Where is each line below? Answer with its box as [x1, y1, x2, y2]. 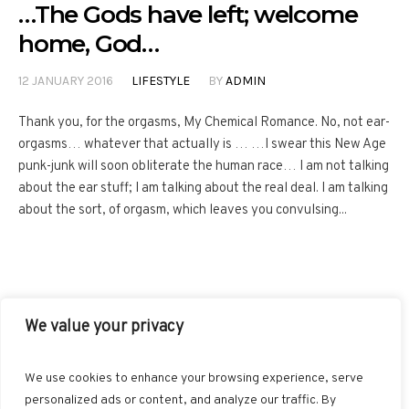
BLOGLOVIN [72, 385, 143, 403]
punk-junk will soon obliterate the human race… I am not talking [18, 158, 389, 176]
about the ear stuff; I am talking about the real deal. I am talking [18, 180, 388, 198]
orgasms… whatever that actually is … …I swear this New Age [18, 136, 386, 154]
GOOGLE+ [208, 385, 267, 403]
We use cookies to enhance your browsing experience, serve [25, 371, 363, 386]
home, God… [18, 29, 160, 59]
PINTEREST [250, 360, 320, 377]
